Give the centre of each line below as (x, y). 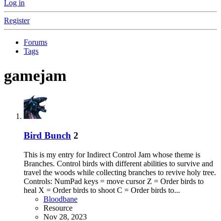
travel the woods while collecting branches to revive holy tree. (120, 172)
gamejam (35, 75)
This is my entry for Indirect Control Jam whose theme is (112, 154)
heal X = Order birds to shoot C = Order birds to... (102, 190)
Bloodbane (60, 199)
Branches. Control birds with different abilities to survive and (118, 163)
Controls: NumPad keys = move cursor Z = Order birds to (114, 181)
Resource (58, 208)
